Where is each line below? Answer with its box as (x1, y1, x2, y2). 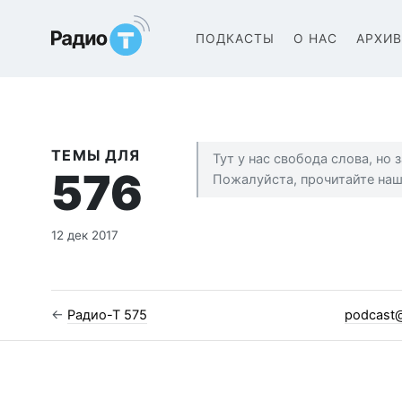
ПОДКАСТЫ (195, 31, 275, 46)
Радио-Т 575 (67, 306, 148, 323)
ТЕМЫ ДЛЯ (51, 145, 141, 164)
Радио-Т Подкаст (50, 21, 195, 42)
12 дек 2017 (51, 227, 119, 242)
